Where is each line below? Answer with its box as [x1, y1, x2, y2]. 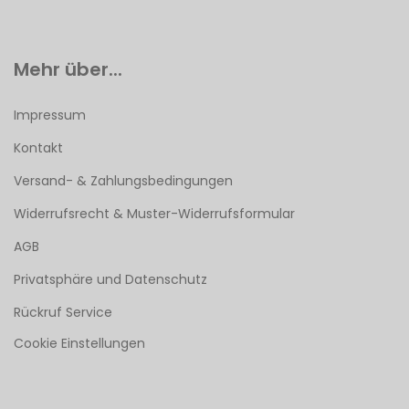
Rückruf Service [14, 303, 112, 321]
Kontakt [14, 139, 63, 157]
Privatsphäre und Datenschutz [14, 270, 207, 288]
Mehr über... [14, 57, 122, 82]
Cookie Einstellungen [14, 334, 145, 352]
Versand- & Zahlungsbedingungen [14, 172, 233, 190]
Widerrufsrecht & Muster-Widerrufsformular [14, 204, 295, 223]
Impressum [14, 106, 86, 124]
